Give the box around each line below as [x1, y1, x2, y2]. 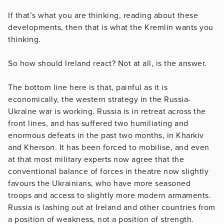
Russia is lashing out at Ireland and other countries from [8, 202, 215, 212]
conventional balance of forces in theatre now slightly [8, 166, 208, 176]
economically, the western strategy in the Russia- [8, 94, 191, 104]
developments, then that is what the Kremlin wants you [8, 22, 213, 32]
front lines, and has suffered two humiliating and [8, 118, 188, 128]
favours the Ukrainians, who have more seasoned [8, 178, 190, 188]
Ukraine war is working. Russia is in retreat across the [8, 106, 206, 116]
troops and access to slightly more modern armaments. [8, 190, 211, 200]
